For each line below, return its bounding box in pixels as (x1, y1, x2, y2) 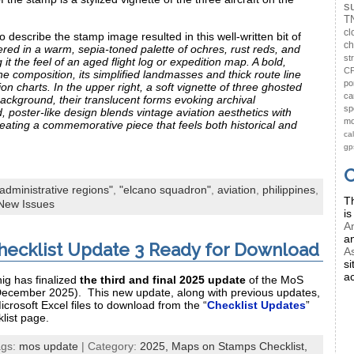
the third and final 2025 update (80, 273, 246, 286)
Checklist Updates (207, 298, 306, 311)
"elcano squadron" (119, 183, 211, 197)
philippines (262, 183, 315, 197)
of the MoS (246, 273, 303, 286)
